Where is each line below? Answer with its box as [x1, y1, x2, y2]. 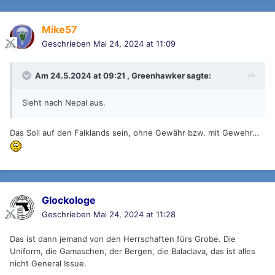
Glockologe [42, 194, 96, 207]
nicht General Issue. [10, 258, 87, 269]
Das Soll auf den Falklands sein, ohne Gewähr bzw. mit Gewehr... [10, 128, 260, 138]
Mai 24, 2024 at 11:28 [93, 209, 176, 220]
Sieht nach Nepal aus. [22, 98, 106, 108]
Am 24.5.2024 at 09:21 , [35, 71, 131, 81]
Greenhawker [131, 71, 185, 81]
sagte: [185, 71, 211, 81]
